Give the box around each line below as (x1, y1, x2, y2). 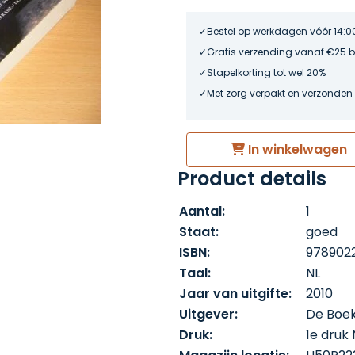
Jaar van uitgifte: (179, 284, 292, 303)
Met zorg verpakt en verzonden (207, 86, 353, 100)
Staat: (179, 222, 219, 241)
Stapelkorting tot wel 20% (207, 66, 326, 79)
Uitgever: (179, 304, 238, 323)
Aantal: (179, 201, 225, 220)
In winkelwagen (244, 139, 347, 158)
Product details (177, 165, 326, 192)
